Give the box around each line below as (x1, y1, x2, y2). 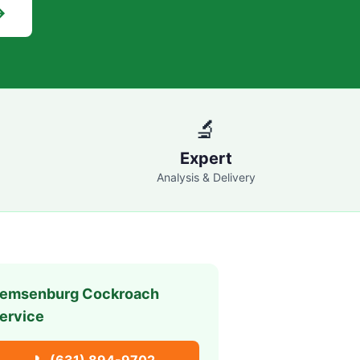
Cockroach (78, 285, 159, 302)
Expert (179, 149, 232, 168)
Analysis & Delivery (156, 170, 256, 184)
